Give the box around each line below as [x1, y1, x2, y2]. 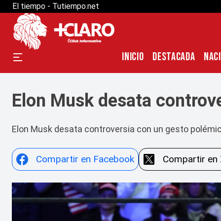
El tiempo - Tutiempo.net [12, 1, 99, 11]
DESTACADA [152, 50, 195, 64]
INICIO [122, 50, 144, 64]
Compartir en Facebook [36, 153, 134, 165]
